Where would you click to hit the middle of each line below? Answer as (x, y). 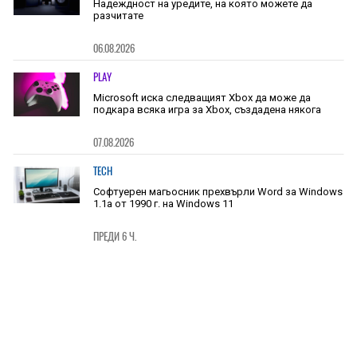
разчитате (118, 15)
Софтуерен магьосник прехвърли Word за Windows (218, 191)
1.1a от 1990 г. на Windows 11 (163, 203)
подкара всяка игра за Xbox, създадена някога (207, 109)
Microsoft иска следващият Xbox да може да (202, 97)
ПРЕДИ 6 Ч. (114, 236)
